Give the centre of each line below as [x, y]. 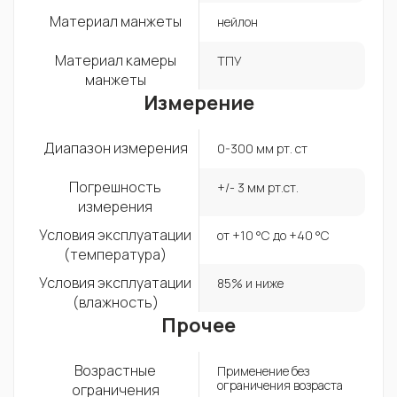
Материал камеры [115, 60]
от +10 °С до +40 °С [273, 235]
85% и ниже [250, 283]
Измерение [198, 102]
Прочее [198, 325]
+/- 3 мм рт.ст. [258, 187]
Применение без [263, 370]
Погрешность [115, 187]
